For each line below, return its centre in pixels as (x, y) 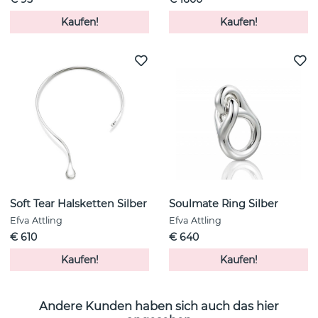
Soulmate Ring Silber (224, 204)
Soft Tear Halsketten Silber (78, 204)
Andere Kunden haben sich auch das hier (159, 306)
